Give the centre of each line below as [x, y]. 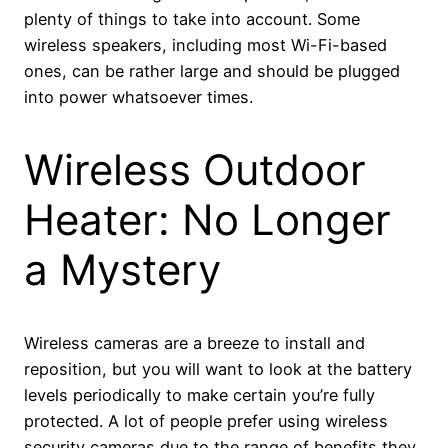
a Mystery [122, 269]
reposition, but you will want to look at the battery [218, 368]
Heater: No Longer [207, 219]
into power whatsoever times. [138, 97]
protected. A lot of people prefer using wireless [206, 420]
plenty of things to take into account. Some [192, 19]
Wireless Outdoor [195, 169]
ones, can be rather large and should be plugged [212, 71]
